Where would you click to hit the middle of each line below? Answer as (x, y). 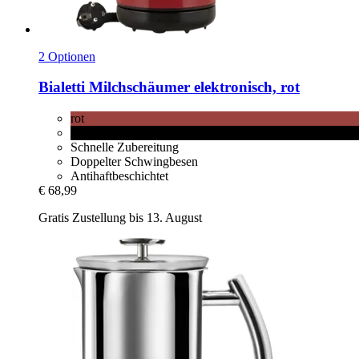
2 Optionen (67, 56)
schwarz (91, 132)
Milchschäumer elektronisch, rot (192, 87)
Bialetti (62, 87)
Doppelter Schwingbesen (134, 161)
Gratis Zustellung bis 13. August (120, 217)
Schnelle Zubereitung (125, 147)
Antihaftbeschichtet (119, 175)
